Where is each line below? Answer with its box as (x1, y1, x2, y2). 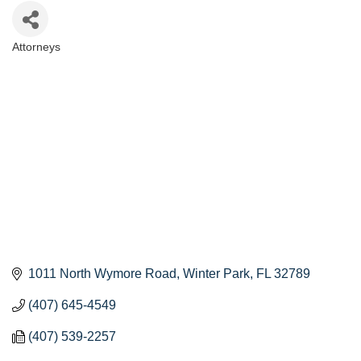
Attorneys (12, 41, 60, 54)
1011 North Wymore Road (28, 267, 176, 281)
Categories (11, 48, 93, 70)
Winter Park (183, 267, 250, 281)
